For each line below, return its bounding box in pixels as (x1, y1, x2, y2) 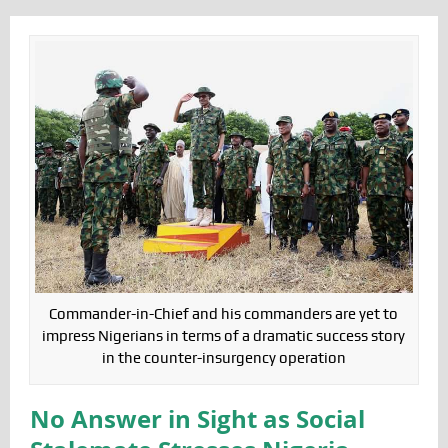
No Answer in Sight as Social (29, 401, 365, 436)
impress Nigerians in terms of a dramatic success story (42, 326, 406, 345)
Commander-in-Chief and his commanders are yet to (49, 304, 399, 323)
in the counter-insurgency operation (101, 348, 346, 367)
